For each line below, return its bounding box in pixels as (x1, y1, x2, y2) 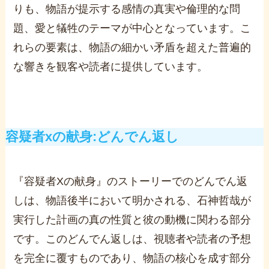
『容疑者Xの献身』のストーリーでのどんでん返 (13, 175, 248, 187)
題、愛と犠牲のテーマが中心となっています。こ (13, 22, 252, 34)
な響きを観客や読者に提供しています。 (13, 60, 208, 73)
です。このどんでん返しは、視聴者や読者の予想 (13, 232, 252, 245)
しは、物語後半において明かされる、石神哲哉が (13, 194, 252, 207)
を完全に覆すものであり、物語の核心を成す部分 (13, 252, 252, 264)
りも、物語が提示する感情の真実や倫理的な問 (13, 2, 241, 15)
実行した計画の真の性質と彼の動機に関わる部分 (13, 213, 252, 226)
